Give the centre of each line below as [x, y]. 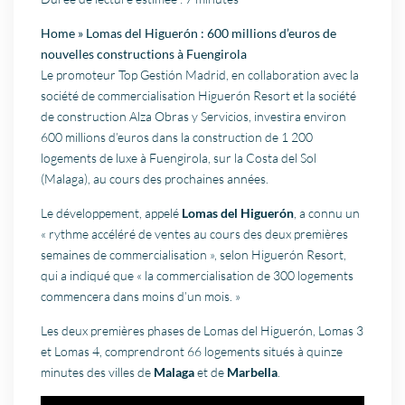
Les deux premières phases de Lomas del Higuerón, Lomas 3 [202, 331]
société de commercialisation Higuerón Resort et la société [199, 96]
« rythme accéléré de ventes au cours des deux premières [195, 234]
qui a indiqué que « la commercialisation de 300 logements [198, 276]
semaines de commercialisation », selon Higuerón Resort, [194, 255]
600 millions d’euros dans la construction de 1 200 [177, 137]
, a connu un [327, 213]
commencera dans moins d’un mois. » [141, 297]
